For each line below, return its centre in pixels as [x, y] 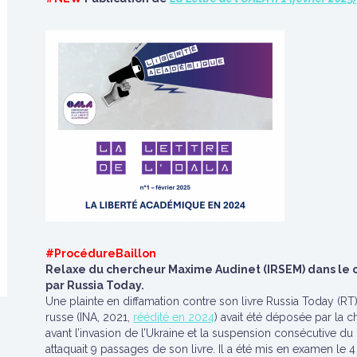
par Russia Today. [95, 285]
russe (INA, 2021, [90, 317]
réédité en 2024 [174, 317]
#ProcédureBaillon [101, 253]
